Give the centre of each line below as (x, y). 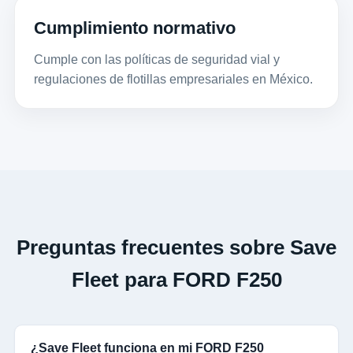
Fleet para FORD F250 (176, 280)
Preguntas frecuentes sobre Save (176, 248)
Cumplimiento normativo (134, 28)
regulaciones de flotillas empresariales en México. (173, 80)
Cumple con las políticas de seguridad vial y (156, 60)
